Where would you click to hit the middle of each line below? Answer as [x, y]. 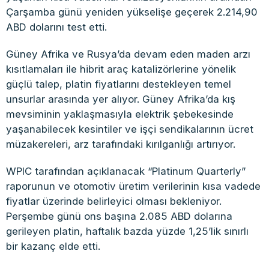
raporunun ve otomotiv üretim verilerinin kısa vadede [133, 186]
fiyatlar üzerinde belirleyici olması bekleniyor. [114, 201]
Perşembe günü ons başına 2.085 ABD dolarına [119, 216]
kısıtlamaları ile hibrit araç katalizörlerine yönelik [121, 69]
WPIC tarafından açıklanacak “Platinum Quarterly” [126, 171]
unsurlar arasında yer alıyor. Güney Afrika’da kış [121, 99]
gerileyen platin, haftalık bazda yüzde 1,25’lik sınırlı [127, 231]
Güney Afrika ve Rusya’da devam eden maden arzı [128, 54]
